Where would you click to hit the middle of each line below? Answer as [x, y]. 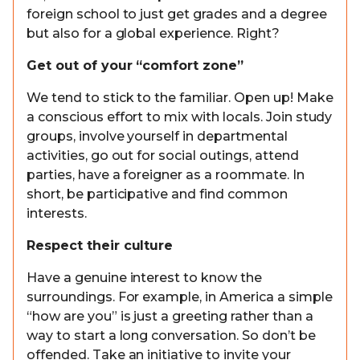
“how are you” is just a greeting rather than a [170, 316]
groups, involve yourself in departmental [157, 136]
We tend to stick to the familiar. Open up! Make [180, 98]
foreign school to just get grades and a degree [177, 14]
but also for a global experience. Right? [153, 33]
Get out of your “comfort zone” [135, 65]
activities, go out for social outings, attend [163, 155]
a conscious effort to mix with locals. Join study [180, 117]
